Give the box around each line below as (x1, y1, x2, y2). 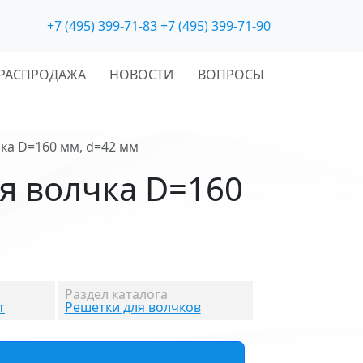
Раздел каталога (64, 285, 168, 303)
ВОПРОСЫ (197, 66, 264, 83)
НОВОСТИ (109, 66, 174, 83)
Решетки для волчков (64, 298, 201, 316)
